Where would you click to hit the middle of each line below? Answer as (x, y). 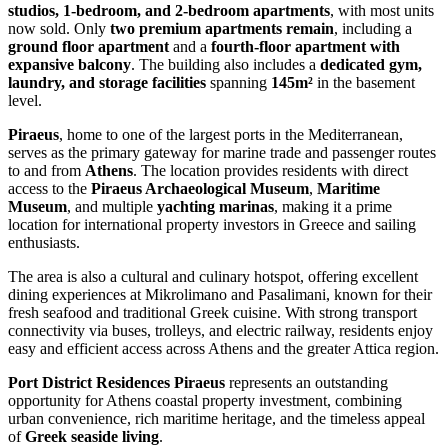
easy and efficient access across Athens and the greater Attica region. (223, 348)
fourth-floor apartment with (305, 46)
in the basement (364, 82)
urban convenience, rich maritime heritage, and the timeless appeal (216, 418)
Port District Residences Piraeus (116, 382)
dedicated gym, (371, 64)
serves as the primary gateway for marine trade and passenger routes (222, 152)
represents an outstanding (306, 382)
